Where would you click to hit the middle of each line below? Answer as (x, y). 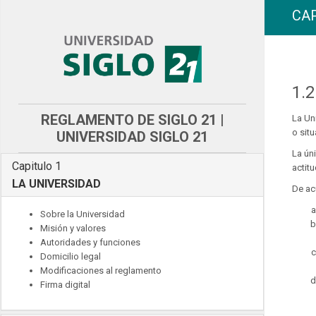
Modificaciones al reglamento (101, 271)
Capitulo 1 (37, 166)
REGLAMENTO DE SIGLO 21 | (132, 120)
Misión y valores (73, 229)
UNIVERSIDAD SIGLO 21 (132, 137)
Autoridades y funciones (90, 243)
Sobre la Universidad (83, 214)
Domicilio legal (71, 257)
